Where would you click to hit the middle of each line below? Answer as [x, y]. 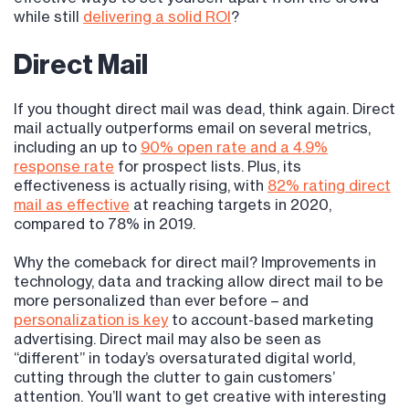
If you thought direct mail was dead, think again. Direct [204, 109]
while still [48, 17]
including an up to [77, 147]
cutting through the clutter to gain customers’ [174, 378]
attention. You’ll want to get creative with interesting [200, 397]
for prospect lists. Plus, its [208, 167]
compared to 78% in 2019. [105, 224]
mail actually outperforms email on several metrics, [192, 128]
